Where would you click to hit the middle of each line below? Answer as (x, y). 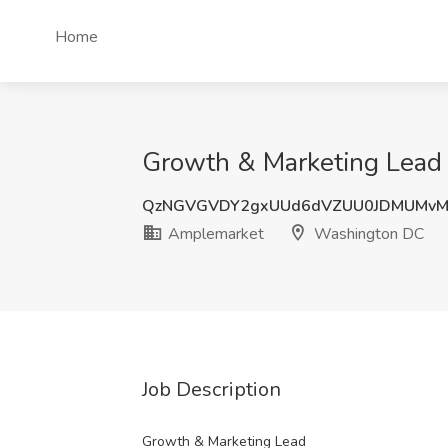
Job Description (211, 389)
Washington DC (367, 234)
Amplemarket (214, 234)
